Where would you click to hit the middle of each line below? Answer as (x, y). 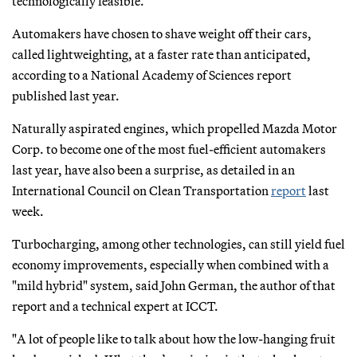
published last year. (66, 95)
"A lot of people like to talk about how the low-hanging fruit (174, 338)
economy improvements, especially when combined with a (171, 264)
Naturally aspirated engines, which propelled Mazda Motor (175, 128)
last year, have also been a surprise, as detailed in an (153, 169)
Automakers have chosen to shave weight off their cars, (162, 33)
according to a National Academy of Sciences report (152, 75)
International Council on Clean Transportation (141, 190)
